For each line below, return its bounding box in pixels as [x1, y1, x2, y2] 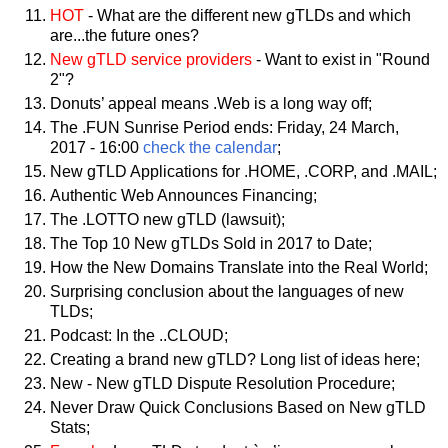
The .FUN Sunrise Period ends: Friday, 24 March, [50, 119, 399, 137]
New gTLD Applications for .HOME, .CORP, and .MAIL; [50, 163, 437, 181]
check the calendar [143, 139, 277, 157]
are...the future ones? [50, 27, 199, 45]
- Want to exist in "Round [252, 51, 430, 69]
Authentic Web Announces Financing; [50, 186, 317, 204]
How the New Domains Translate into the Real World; [50, 258, 428, 276]
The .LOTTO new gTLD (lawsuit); [50, 210, 285, 228]
